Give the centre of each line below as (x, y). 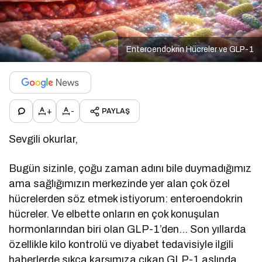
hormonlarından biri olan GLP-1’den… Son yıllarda (128, 230)
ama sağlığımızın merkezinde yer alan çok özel (120, 184)
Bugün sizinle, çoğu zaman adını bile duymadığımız (130, 169)
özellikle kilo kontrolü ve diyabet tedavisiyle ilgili (121, 245)
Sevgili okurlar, (44, 139)
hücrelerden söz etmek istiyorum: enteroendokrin (126, 199)
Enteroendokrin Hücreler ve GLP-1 (190, 50)
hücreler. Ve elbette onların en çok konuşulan (114, 214)
